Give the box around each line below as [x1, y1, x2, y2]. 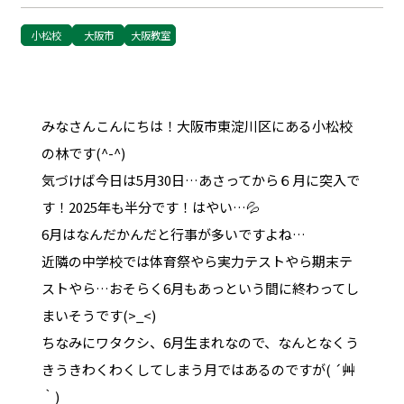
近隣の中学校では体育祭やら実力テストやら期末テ [41, 251, 353, 271]
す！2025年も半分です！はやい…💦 [41, 197, 260, 216]
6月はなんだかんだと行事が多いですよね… [41, 224, 306, 243]
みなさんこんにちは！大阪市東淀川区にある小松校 [41, 115, 353, 135]
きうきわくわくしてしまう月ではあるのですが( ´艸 [41, 359, 355, 379]
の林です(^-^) [41, 142, 125, 162]
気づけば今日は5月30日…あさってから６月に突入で [41, 170, 360, 189]
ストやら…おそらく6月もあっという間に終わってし [41, 278, 359, 298]
